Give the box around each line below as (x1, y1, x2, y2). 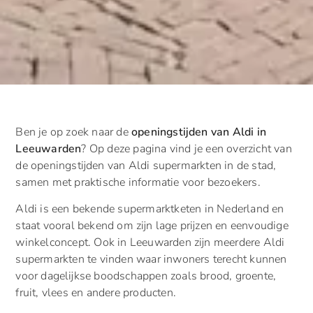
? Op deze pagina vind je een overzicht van (81, 140, 292, 156)
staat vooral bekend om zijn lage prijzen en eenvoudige (15, 217, 289, 233)
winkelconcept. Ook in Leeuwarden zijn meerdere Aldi (15, 234, 285, 250)
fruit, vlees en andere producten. (15, 284, 176, 300)
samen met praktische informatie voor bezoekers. (15, 174, 261, 190)
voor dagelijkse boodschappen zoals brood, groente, (15, 268, 277, 284)
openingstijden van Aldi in (131, 124, 266, 140)
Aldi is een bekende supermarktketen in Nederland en (15, 201, 284, 217)
